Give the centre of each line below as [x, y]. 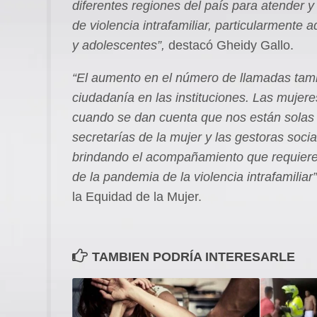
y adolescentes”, [119, 45]
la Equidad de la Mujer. [137, 196]
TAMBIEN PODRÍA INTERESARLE [194, 257]
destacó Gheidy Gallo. [229, 45]
